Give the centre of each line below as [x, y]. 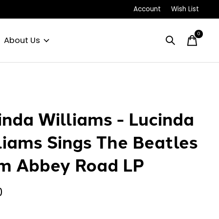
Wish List [185, 9]
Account [147, 9]
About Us [22, 41]
